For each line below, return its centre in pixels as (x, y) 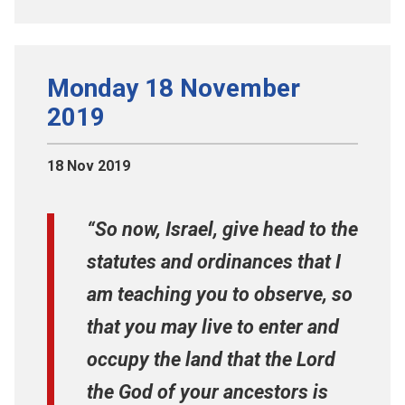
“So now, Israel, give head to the (222, 229)
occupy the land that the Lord (211, 359)
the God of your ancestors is (207, 391)
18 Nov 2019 (89, 165)
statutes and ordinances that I (214, 261)
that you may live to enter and (213, 326)
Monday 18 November (174, 88)
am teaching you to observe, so (220, 294)
